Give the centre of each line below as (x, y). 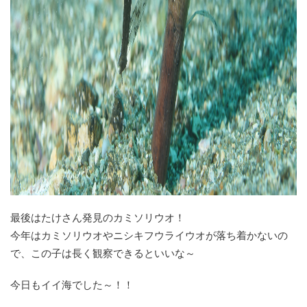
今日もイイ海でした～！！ (72, 285)
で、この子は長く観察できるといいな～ (103, 254)
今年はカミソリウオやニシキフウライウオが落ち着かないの (149, 236)
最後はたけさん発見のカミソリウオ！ (98, 218)
